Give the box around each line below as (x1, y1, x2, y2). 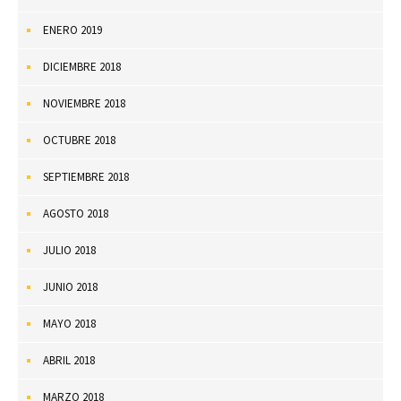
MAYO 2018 (43, 315, 96, 331)
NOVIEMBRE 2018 (43, 95, 125, 111)
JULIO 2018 (43, 242, 96, 258)
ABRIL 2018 (43, 352, 95, 368)
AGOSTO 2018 (43, 205, 108, 221)
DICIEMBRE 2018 (43, 58, 121, 74)
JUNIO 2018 (43, 278, 98, 294)
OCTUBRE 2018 (43, 132, 115, 148)
